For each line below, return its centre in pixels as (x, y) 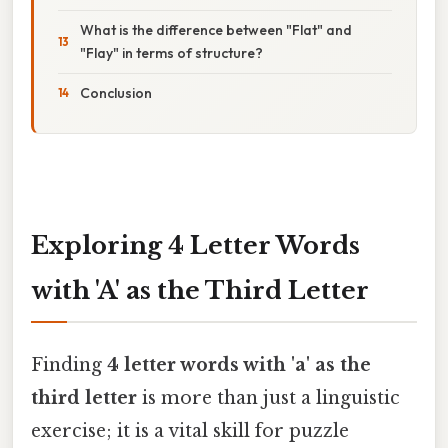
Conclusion (116, 92)
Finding (69, 364)
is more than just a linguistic (268, 397)
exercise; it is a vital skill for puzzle (190, 430)
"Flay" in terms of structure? (171, 52)
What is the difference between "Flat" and (216, 29)
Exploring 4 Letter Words (195, 245)
